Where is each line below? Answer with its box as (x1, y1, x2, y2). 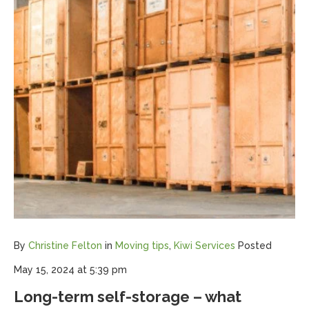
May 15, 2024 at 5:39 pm (14, 264, 127, 275)
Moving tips (115, 240, 169, 251)
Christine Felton (28, 240, 102, 251)
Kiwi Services (174, 240, 235, 251)
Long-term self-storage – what (14, 288, 241, 306)
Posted (238, 240, 272, 251)
